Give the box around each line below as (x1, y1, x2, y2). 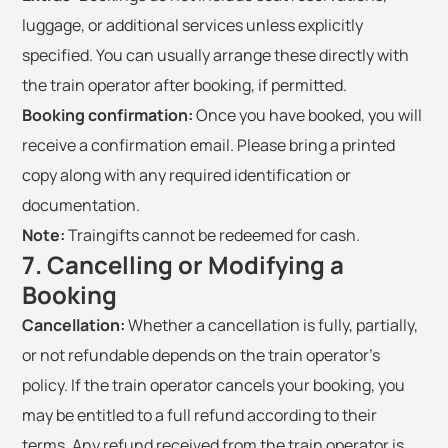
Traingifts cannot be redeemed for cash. (65, 224, 360, 246)
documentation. (22, 194, 140, 216)
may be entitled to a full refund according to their (22, 404, 377, 426)
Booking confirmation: (22, 104, 193, 126)
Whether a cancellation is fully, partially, (125, 314, 418, 336)
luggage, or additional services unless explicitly (22, 14, 363, 36)
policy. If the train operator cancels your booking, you (22, 374, 405, 396)
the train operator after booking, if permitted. (22, 74, 347, 96)
